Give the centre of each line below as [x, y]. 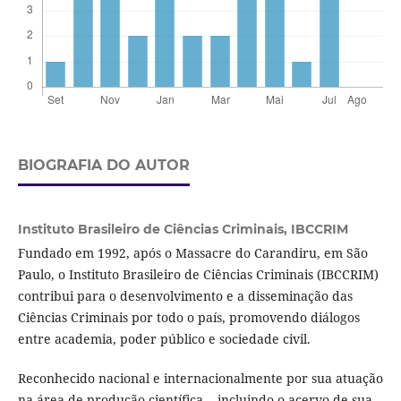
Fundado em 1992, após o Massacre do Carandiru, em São [192, 252]
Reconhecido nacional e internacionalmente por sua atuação [200, 378]
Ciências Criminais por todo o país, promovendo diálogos [188, 317]
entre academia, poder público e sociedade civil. [164, 338]
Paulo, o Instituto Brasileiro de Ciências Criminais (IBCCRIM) [198, 274]
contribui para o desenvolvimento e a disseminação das [185, 295]
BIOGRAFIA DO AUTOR [103, 166]
